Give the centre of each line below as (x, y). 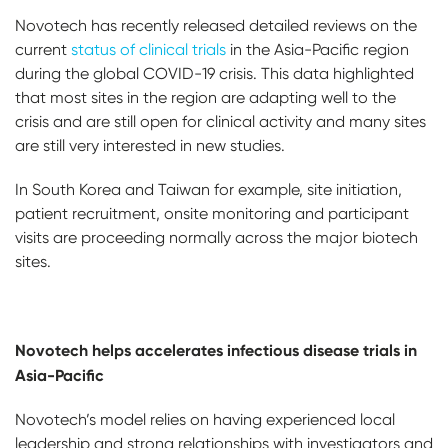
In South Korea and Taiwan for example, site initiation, (208, 190)
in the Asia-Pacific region (317, 50)
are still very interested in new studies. (150, 146)
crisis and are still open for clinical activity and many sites (220, 122)
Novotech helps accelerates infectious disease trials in (216, 350)
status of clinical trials (148, 50)
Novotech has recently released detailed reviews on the (216, 26)
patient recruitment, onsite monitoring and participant (212, 214)
